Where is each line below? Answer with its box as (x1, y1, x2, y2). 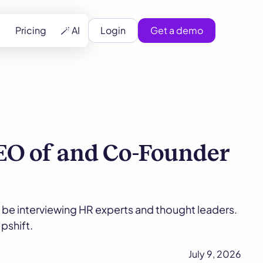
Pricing (15, 24, 46, 36)
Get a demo (150, 24, 203, 36)
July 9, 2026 (188, 248, 241, 260)
